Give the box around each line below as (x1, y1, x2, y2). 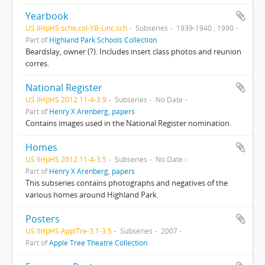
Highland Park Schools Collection (49, 35, 157, 44)
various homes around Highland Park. (25, 189, 159, 200)
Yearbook (25, 9, 68, 22)
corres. (25, 58, 49, 69)
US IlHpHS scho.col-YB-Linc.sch (25, 23, 127, 33)
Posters (25, 212, 60, 225)
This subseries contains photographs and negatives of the (25, 177, 228, 188)
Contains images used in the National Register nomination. (25, 118, 231, 128)
